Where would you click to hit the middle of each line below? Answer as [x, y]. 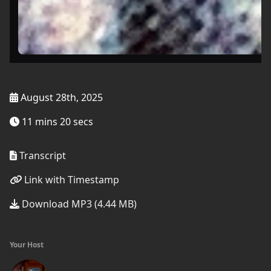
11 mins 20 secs [56, 122]
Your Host [27, 245]
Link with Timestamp [70, 180]
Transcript [41, 155]
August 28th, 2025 [60, 97]
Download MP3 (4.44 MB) [78, 204]
